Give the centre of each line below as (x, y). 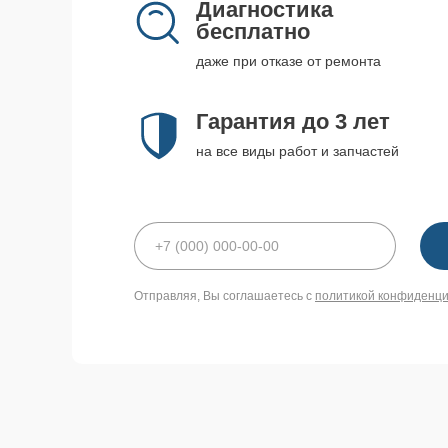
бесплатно (253, 31)
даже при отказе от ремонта (288, 61)
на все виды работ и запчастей (297, 151)
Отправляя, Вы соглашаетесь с (224, 296)
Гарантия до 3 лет (293, 121)
